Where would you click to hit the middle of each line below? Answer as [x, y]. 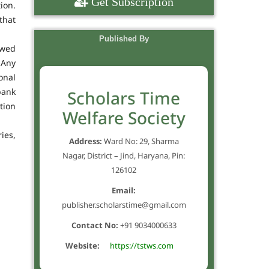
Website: [83, 245]
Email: [124, 190]
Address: [85, 141]
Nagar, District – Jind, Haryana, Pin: [124, 155]
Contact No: [95, 225]
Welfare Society [124, 117]
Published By [124, 38]
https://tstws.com [142, 245]
